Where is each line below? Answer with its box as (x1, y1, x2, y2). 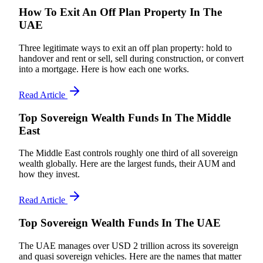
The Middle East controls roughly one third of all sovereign (19, 148, 238, 159)
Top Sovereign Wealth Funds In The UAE (19, 216, 221, 229)
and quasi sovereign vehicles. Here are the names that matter (19, 251, 241, 261)
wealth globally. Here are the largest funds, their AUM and (19, 159, 235, 169)
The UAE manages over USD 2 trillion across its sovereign (19, 240, 238, 251)
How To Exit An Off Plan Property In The (19, 6, 222, 19)
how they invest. (19, 169, 80, 180)
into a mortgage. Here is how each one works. (19, 63, 189, 74)
